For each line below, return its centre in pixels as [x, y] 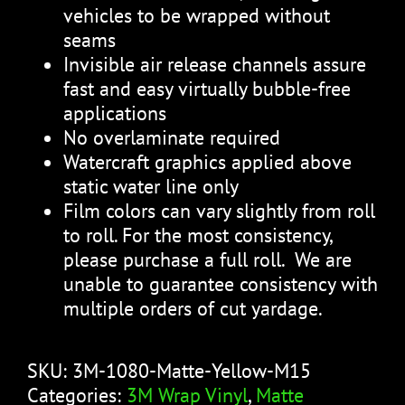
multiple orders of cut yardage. [193, 308]
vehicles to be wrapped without [197, 15]
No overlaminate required [172, 137]
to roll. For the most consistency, [198, 235]
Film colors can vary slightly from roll [219, 210]
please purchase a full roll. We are [207, 259]
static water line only [151, 186]
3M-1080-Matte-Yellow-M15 [192, 370]
